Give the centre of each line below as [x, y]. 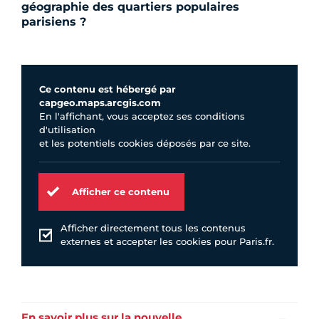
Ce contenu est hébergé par [108, 89]
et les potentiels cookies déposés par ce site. [145, 143]
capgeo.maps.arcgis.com [100, 103]
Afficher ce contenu [121, 191]
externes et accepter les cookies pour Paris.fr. [167, 242]
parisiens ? [54, 22]
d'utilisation [67, 130]
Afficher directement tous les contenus [153, 228]
